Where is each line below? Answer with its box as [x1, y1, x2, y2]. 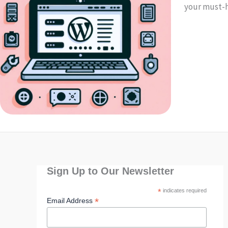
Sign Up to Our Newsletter [47, 165, 174, 177]
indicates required [161, 187, 207, 194]
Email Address [47, 196, 95, 205]
